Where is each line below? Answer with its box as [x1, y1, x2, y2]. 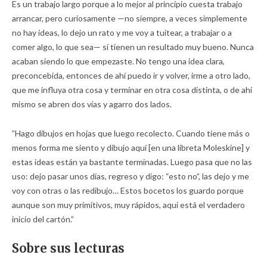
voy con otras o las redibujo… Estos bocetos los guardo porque [12, 185, 244, 195]
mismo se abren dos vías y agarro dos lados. [12, 99, 172, 109]
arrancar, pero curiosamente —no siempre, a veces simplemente [12, 13, 247, 23]
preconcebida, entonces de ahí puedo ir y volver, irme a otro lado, [12, 70, 250, 80]
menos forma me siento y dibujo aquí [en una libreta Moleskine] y [12, 142, 250, 153]
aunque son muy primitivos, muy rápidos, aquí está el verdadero [12, 200, 245, 210]
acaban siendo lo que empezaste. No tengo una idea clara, [12, 56, 225, 66]
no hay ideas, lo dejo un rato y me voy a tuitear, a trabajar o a [12, 27, 232, 38]
